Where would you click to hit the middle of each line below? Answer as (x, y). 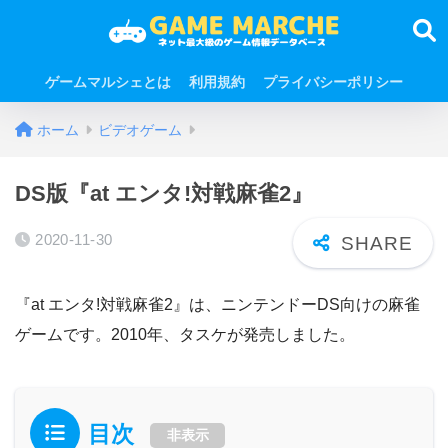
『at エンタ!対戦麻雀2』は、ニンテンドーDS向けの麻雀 (217, 304)
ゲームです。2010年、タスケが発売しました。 (185, 334)
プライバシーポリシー (333, 82)
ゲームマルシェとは (108, 82)
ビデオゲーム (140, 130)
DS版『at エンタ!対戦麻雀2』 (164, 193)
